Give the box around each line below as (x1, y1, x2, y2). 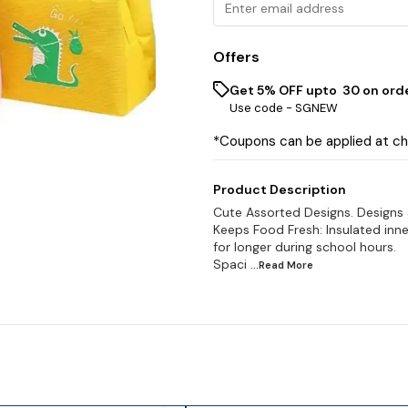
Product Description (213, 180, 346, 198)
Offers (213, 46, 260, 66)
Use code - (229, 99, 295, 116)
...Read (250, 258, 287, 271)
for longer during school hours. (213, 238, 396, 255)
